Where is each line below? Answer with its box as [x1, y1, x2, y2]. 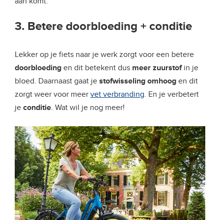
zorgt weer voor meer [15, 89, 90, 100]
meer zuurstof [132, 63, 184, 73]
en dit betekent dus [63, 63, 132, 73]
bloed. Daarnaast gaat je [15, 76, 99, 86]
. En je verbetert [144, 89, 199, 100]
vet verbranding [90, 89, 144, 100]
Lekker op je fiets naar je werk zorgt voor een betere [15, 50, 194, 60]
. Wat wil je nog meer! [51, 103, 125, 113]
